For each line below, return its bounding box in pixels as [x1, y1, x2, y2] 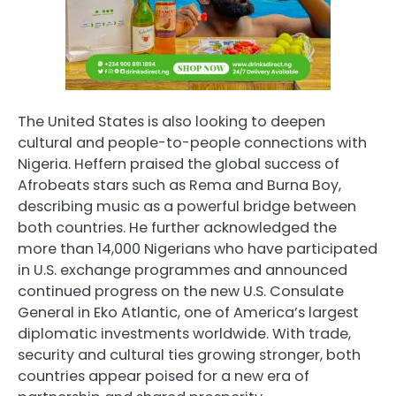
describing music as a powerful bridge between [18, 195, 356, 217]
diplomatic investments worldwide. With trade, [18, 323, 351, 344]
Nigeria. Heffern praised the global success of [18, 153, 339, 174]
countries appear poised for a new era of [18, 365, 309, 386]
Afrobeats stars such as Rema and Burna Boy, [18, 174, 341, 195]
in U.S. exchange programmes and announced [18, 259, 347, 280]
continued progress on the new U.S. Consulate [18, 280, 344, 301]
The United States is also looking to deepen [18, 110, 325, 132]
